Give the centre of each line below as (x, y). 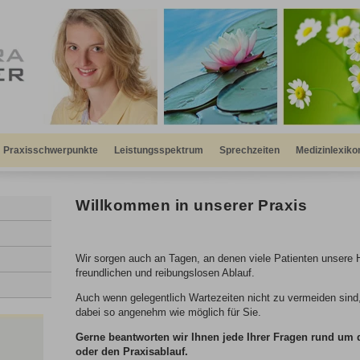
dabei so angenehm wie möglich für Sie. (168, 312)
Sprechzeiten (250, 150)
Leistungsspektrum (159, 150)
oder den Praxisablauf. (132, 352)
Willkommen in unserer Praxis (191, 205)
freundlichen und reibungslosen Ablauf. (165, 273)
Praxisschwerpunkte (51, 150)
